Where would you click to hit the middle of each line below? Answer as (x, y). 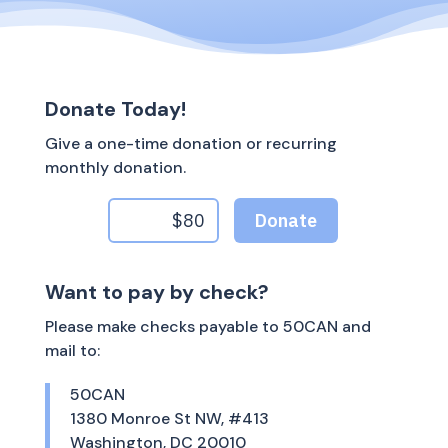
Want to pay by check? (156, 292)
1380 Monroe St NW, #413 (169, 419)
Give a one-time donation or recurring (190, 144)
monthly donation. (115, 168)
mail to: (72, 351)
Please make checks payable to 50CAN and (207, 327)
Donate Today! (115, 109)
